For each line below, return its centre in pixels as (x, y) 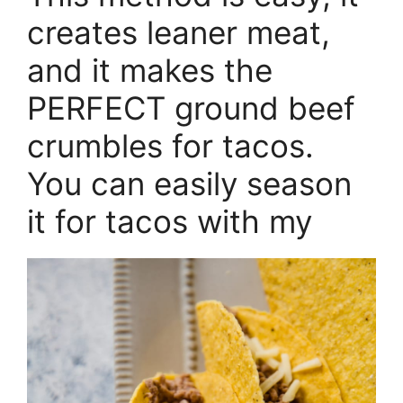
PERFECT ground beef (191, 108)
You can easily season (189, 184)
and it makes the (150, 71)
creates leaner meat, (179, 33)
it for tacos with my (170, 222)
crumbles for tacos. (170, 146)
